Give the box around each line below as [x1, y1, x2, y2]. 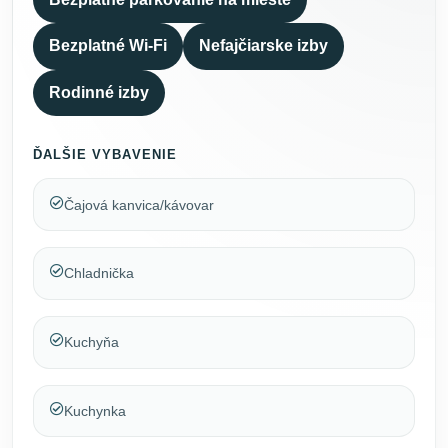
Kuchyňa [64, 334, 119, 351]
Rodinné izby [49, 83, 149, 101]
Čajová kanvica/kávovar [64, 196, 214, 213]
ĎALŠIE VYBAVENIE [33, 146, 177, 162]
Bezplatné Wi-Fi [49, 37, 167, 55]
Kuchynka [64, 402, 126, 419]
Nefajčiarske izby [199, 37, 328, 55]
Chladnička [64, 265, 134, 282]
